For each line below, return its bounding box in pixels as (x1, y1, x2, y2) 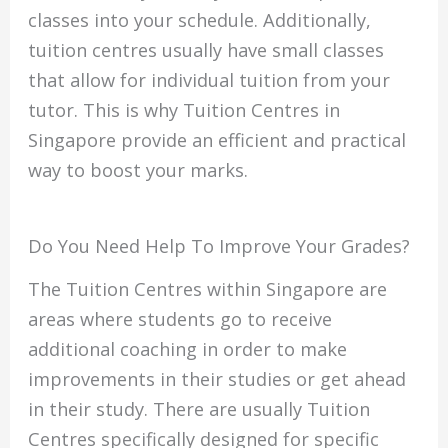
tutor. (28, 98, 79, 123)
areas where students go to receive (28, 306, 333, 331)
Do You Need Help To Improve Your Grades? (28, 233, 411, 258)
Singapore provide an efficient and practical (28, 128, 407, 153)
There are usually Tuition (153, 396, 371, 421)
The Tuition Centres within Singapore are (28, 276, 388, 301)
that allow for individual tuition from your (28, 68, 391, 93)
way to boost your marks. (28, 158, 249, 183)
